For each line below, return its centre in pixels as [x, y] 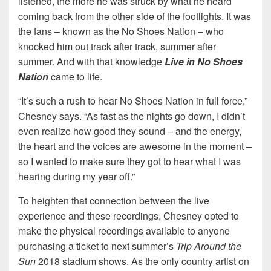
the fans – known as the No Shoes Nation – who [121, 31]
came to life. [75, 76]
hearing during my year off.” [77, 176]
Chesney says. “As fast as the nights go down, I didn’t [132, 116]
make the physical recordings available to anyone [124, 230]
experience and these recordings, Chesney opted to [129, 215]
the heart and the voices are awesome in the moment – [135, 146]
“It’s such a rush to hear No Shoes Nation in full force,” [133, 100]
